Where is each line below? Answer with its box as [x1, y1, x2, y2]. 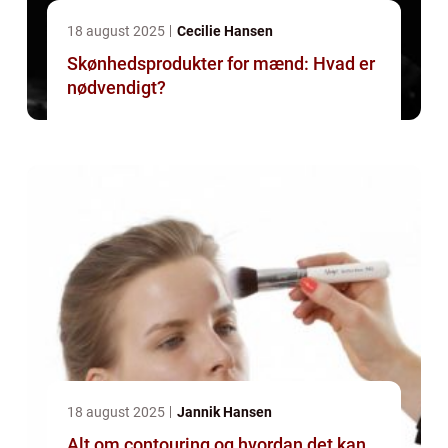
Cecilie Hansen [177, 23, 273, 40]
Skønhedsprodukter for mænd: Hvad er [67, 53, 375, 75]
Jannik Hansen [177, 404, 272, 421]
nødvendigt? [67, 77, 166, 99]
